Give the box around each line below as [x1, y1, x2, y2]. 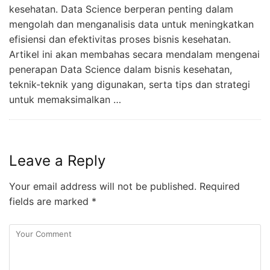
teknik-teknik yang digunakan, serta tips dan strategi [9, 78, 250, 90]
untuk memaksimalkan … [9, 93, 121, 105]
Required [196, 180, 240, 192]
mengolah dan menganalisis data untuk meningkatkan [9, 17, 254, 30]
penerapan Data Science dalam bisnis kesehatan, [9, 63, 232, 75]
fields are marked [9, 195, 92, 207]
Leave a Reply [9, 151, 105, 169]
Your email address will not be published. [9, 180, 196, 192]
